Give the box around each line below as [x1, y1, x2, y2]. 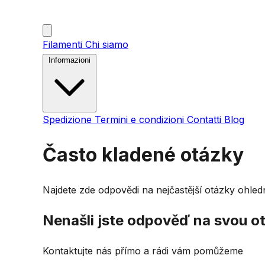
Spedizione [43, 114, 95, 125]
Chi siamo [85, 38, 128, 50]
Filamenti [43, 38, 85, 50]
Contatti [187, 114, 224, 125]
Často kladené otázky [43, 143, 244, 167]
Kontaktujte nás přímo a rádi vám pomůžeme [43, 244, 243, 257]
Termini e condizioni [95, 114, 187, 125]
